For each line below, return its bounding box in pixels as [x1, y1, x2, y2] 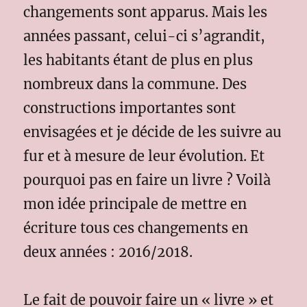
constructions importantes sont [23, 99, 236, 116]
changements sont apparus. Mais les [23, 3, 268, 21]
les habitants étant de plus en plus [23, 51, 254, 69]
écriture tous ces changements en [23, 219, 249, 236]
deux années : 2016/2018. [23, 243, 193, 260]
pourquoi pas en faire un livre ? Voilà [23, 171, 271, 188]
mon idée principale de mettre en [23, 195, 247, 212]
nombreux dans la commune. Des [23, 75, 247, 93]
